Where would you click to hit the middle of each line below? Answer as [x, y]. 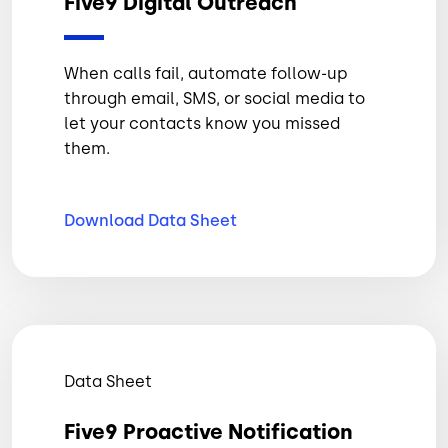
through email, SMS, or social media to [214, 99]
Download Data [127, 221]
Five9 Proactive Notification [208, 432]
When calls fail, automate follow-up [206, 74]
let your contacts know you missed [202, 124]
